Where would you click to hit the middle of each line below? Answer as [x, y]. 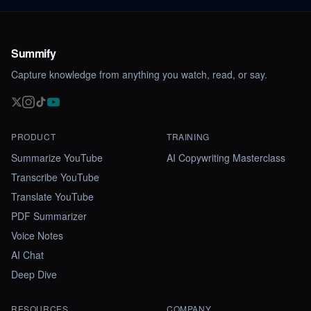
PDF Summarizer [49, 216]
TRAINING [188, 136]
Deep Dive [34, 274]
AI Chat [27, 255]
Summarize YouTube [57, 158]
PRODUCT [34, 136]
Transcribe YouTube [55, 177]
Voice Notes [37, 235]
